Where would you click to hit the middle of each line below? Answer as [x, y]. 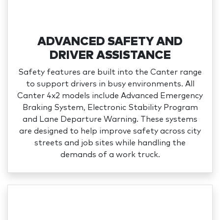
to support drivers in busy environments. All [110, 84]
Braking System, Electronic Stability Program [110, 107]
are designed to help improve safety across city [110, 131]
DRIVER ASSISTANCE [110, 55]
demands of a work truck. [110, 154]
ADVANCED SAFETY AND [110, 41]
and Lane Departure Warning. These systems [110, 119]
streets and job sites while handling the [110, 143]
